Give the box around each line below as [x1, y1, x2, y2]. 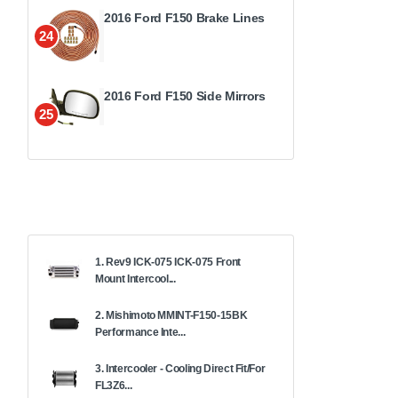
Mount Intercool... [95, 272, 176, 285]
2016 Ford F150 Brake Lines [104, 10, 265, 25]
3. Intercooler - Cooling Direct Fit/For [95, 362, 266, 375]
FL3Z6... [95, 378, 132, 392]
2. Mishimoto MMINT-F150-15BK [95, 308, 248, 322]
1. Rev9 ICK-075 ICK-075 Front [95, 255, 241, 268]
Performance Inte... [95, 325, 186, 338]
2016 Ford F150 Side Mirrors [104, 88, 266, 103]
